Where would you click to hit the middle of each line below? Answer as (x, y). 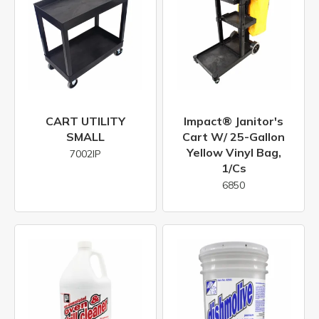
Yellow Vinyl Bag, (234, 152)
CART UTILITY (85, 121)
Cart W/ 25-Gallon (234, 136)
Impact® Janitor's (234, 121)
